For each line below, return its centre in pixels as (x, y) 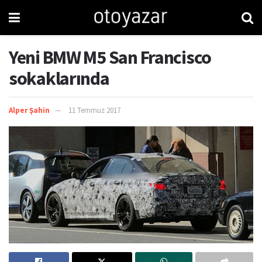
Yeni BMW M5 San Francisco (110, 57)
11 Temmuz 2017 (94, 110)
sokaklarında (59, 78)
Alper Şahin (29, 110)
